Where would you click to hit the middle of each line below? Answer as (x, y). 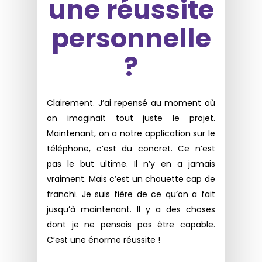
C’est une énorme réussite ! (104, 240)
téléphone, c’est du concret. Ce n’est (131, 149)
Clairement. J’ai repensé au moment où (131, 103)
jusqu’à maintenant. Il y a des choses (131, 210)
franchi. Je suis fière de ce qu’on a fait (131, 194)
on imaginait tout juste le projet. (131, 118)
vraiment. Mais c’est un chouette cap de (131, 179)
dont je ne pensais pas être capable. (131, 225)
